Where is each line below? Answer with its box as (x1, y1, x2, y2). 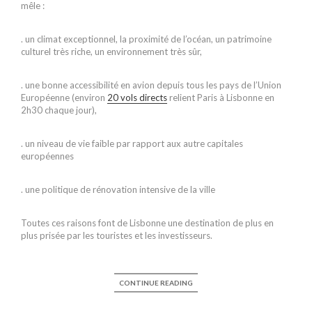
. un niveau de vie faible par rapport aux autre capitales (21, 138, 243, 150)
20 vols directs (107, 92, 167, 104)
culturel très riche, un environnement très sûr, (21, 46, 202, 58)
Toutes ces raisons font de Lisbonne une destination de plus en (21, 217, 274, 229)
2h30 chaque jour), (21, 104, 97, 116)
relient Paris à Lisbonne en (167, 92, 274, 104)
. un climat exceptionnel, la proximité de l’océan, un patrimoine (21, 33, 272, 45)
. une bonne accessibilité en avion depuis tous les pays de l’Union (21, 79, 281, 91)
